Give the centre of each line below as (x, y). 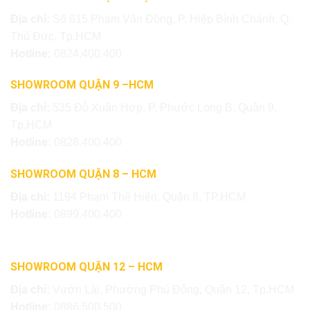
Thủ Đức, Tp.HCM (56, 36)
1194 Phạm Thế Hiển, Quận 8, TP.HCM (149, 197)
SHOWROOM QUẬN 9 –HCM (82, 85)
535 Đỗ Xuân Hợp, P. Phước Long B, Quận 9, (165, 108)
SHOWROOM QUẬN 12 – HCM (86, 266)
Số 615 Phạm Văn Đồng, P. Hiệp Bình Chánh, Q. (172, 19)
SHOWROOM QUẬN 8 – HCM (83, 174)
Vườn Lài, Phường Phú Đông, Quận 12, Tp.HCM (173, 289)
